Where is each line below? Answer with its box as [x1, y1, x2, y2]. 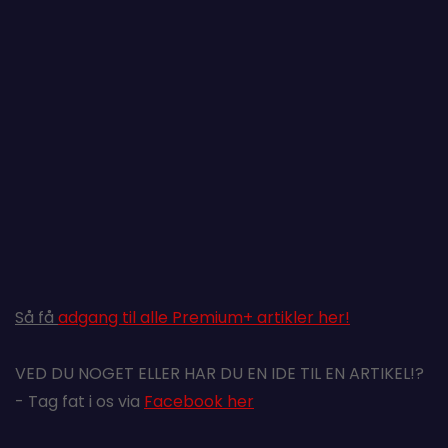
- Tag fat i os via [15, 390, 144, 414]
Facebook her [144, 390, 254, 414]
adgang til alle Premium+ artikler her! [58, 306, 350, 330]
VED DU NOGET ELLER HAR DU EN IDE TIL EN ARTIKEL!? [15, 362, 424, 386]
